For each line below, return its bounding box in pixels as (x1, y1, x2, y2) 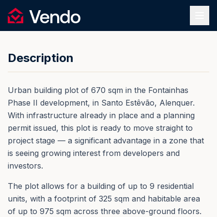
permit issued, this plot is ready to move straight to (8, 123, 193, 133)
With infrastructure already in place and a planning (8, 110, 195, 120)
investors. (8, 161, 43, 170)
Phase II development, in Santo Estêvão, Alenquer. (8, 98, 195, 108)
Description (8, 51, 74, 65)
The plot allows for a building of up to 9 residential (8, 181, 194, 191)
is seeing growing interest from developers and (8, 148, 180, 158)
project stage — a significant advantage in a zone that (8, 136, 204, 145)
